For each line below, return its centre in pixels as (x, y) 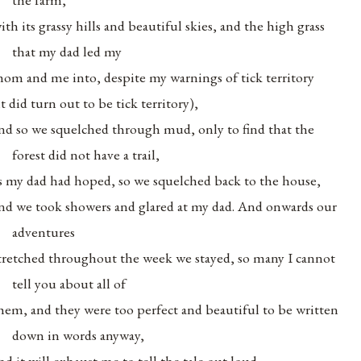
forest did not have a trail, (86, 154)
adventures (44, 231)
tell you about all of (69, 283)
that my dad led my (67, 51)
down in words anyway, (79, 334)
